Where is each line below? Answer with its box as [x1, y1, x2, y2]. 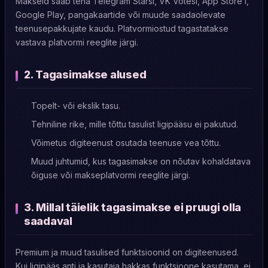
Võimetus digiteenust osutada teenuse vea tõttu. [31, 138, 221, 148]
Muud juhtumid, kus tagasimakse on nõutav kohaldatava [31, 156, 251, 166]
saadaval [24, 215, 72, 227]
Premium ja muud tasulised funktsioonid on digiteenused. [16, 247, 239, 257]
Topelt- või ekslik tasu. [31, 100, 120, 111]
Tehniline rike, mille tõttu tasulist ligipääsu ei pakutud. [31, 119, 238, 129]
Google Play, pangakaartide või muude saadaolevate [16, 10, 226, 20]
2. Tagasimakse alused [24, 68, 147, 81]
